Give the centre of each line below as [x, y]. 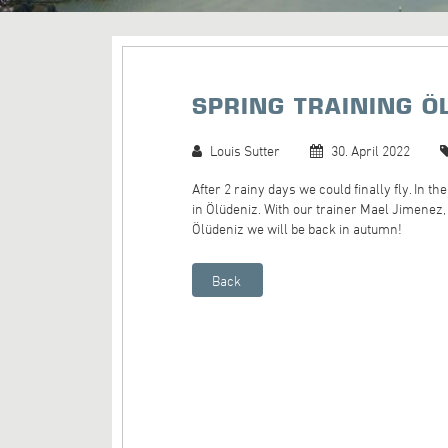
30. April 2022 [369, 150]
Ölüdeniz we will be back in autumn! [297, 228]
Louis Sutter [243, 150]
